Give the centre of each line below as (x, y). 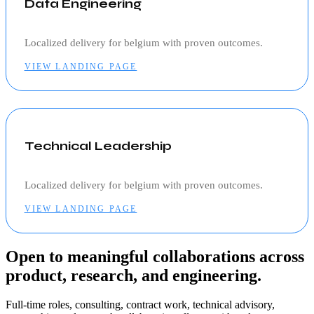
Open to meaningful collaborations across (155, 256)
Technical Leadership (98, 146)
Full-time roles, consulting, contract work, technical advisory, (140, 305)
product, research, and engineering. (134, 275)
